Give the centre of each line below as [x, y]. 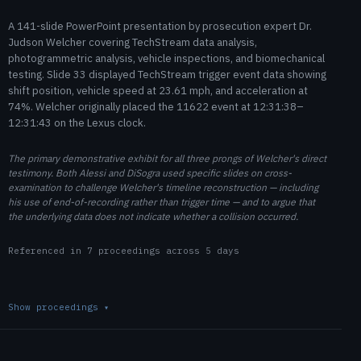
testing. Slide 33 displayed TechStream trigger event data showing [167, 75]
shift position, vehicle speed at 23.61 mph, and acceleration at [158, 91]
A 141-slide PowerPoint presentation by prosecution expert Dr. [160, 26]
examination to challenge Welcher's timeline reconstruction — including [163, 187]
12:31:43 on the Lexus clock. [77, 123]
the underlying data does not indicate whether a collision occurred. [153, 216]
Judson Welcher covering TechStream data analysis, [133, 42]
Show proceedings [56, 307]
